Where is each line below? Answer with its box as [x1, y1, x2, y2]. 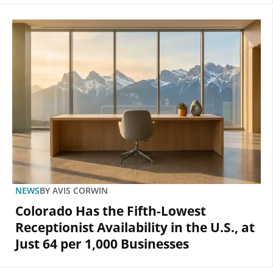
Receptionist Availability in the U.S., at [15, 219, 255, 236]
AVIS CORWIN [50, 185, 108, 197]
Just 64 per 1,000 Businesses [15, 235, 189, 253]
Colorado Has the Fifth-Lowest [15, 202, 206, 220]
